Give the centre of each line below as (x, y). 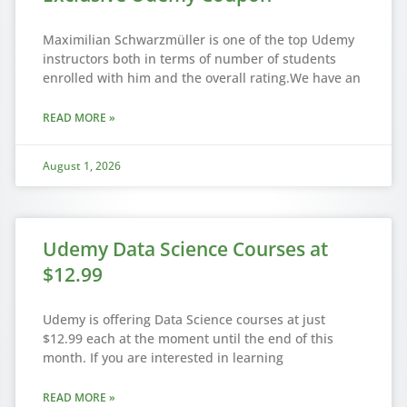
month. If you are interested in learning (163, 358)
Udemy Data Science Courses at (185, 249)
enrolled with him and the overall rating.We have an (201, 78)
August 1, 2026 (81, 166)
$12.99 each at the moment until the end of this (188, 339)
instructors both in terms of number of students (189, 59)
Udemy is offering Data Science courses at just (184, 320)
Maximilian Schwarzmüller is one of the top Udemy (198, 40)
